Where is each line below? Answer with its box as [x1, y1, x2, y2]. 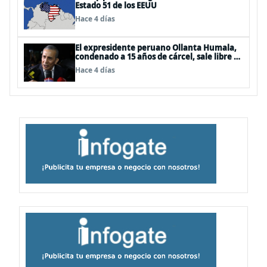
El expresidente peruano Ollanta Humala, [75, 42, 237, 53]
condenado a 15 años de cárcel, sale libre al [75, 51, 241, 62]
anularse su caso [75, 60, 139, 71]
